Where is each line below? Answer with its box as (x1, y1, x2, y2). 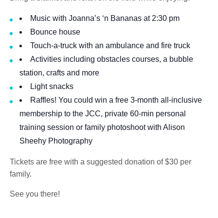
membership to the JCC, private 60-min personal (19, 109, 186, 118)
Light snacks (30, 82, 73, 91)
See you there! (10, 190, 60, 198)
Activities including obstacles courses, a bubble (30, 55, 193, 63)
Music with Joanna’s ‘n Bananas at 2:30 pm (30, 14, 180, 22)
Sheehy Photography (19, 137, 92, 145)
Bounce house (30, 28, 80, 36)
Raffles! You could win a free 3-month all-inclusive (30, 96, 202, 104)
